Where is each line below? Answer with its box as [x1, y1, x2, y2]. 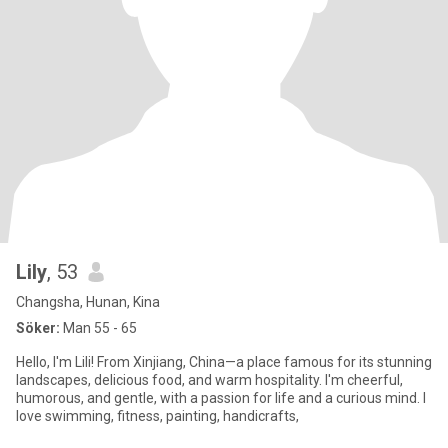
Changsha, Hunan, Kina [16, 294, 160, 310]
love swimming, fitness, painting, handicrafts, [16, 408, 299, 424]
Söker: [16, 320, 60, 336]
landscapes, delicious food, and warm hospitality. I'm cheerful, [16, 372, 403, 388]
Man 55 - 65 [60, 320, 137, 336]
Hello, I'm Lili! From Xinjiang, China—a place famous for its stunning [16, 354, 97, 370]
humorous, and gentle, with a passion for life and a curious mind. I [16, 390, 426, 406]
